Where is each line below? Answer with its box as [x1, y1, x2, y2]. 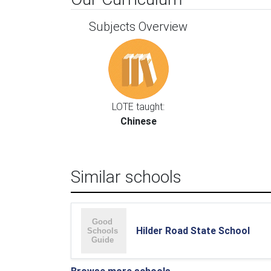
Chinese [120, 115, 157, 127]
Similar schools [71, 166, 181, 187]
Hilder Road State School [136, 224, 250, 237]
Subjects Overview [89, 19, 188, 34]
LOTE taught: [112, 100, 165, 113]
